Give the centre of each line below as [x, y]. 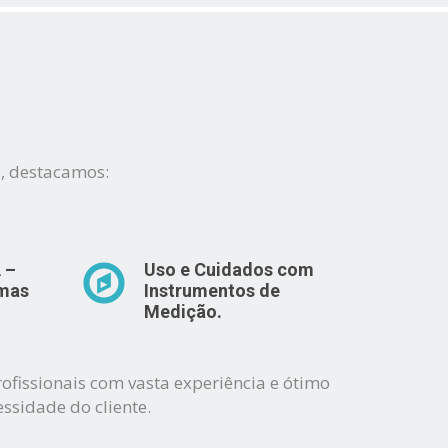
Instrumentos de [211, 290]
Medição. [182, 311]
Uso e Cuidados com [228, 269]
